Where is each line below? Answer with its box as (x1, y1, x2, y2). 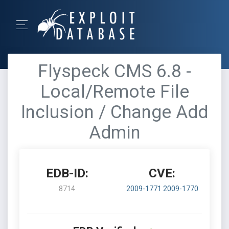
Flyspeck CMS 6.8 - (38, 61, 191, 82)
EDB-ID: (45, 166, 88, 180)
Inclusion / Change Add (21, 102, 208, 123)
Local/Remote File (40, 81, 189, 102)
